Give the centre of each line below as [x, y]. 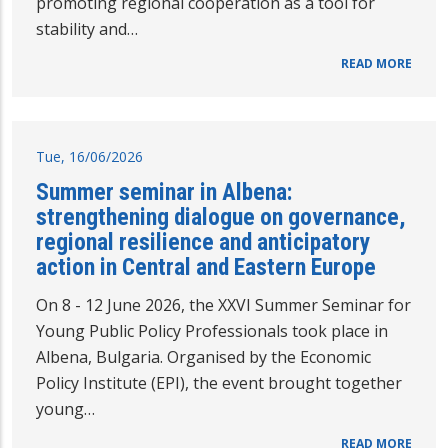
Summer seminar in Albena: [164, 192]
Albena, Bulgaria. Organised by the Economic [203, 357]
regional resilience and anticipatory [203, 242]
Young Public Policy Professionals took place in [212, 331]
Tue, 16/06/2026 [89, 157]
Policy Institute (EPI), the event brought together [219, 383]
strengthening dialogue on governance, [221, 217]
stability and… [87, 29]
